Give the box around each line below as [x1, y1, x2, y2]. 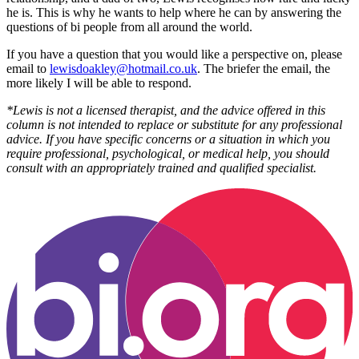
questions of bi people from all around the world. [6, 20, 252, 34]
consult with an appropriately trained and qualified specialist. [6, 161, 317, 175]
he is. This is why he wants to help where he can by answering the [6, 6, 341, 20]
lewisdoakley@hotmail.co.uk [50, 62, 197, 76]
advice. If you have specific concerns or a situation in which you [6, 132, 330, 147]
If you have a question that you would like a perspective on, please [6, 47, 342, 62]
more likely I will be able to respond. [6, 76, 192, 91]
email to [6, 62, 50, 76]
